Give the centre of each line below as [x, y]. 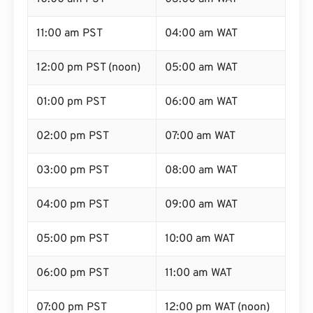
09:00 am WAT [201, 205]
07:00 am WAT [200, 136]
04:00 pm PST [73, 205]
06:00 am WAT [201, 102]
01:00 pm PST [71, 102]
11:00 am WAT [198, 273]
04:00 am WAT [201, 34]
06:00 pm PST [73, 273]
